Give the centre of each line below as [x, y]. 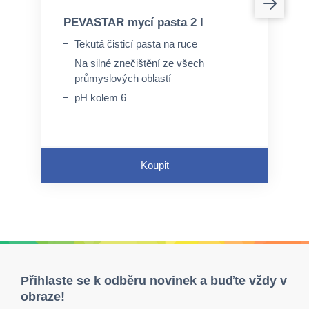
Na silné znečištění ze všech [139, 63]
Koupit [154, 165]
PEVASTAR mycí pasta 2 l [133, 22]
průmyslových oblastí [123, 78]
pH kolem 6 [100, 98]
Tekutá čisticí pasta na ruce [136, 44]
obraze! [43, 297]
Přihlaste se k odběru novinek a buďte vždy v [154, 281]
